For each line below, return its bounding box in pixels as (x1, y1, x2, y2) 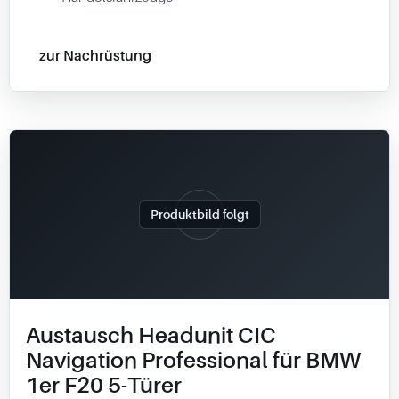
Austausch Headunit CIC (26, 322, 276, 348)
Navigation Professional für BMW (26, 346, 361, 373)
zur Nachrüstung (39, 45, 151, 64)
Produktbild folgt (150, 207, 249, 222)
